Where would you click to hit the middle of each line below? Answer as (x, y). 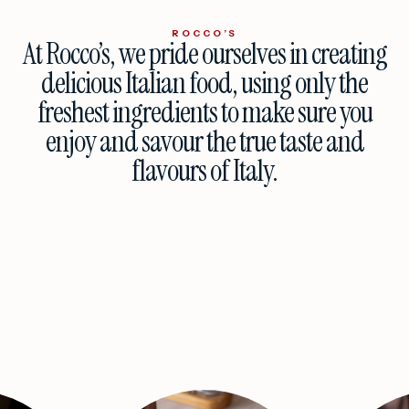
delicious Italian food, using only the (204, 83)
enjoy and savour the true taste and (204, 142)
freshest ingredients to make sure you (204, 112)
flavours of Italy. (204, 171)
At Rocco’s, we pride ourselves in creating (204, 54)
